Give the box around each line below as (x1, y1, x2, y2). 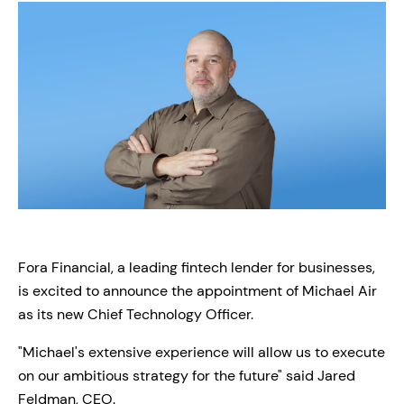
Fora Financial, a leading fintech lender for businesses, (18, 257, 375, 277)
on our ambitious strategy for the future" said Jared (18, 365, 355, 385)
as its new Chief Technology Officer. (18, 304, 253, 324)
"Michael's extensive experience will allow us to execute (18, 342, 385, 362)
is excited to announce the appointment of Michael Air (18, 280, 377, 300)
